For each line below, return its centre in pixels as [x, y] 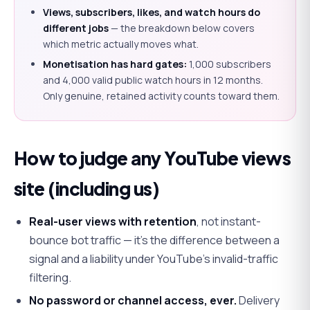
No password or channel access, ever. [133, 300]
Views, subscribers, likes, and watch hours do [152, 12]
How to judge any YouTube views [153, 158]
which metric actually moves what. [121, 44]
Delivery [258, 300]
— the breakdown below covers [182, 28]
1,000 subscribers [229, 64]
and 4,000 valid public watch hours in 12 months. [153, 80]
